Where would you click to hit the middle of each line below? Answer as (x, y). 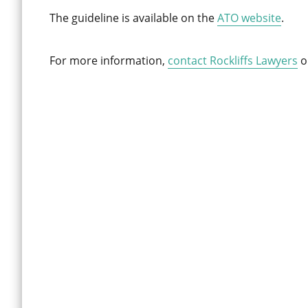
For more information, (109, 60)
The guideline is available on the (133, 18)
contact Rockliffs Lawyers (233, 60)
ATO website (249, 18)
